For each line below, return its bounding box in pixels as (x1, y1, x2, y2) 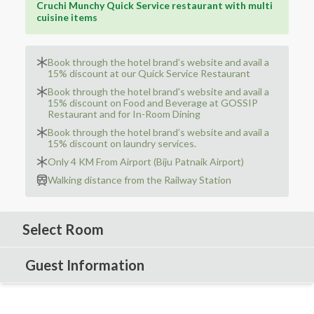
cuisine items (36, 11, 97, 23)
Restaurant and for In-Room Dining (48, 108, 200, 120)
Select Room (22, 221, 104, 238)
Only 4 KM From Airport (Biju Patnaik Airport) (48, 156, 244, 168)
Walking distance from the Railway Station (48, 174, 231, 186)
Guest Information (25, 257, 144, 273)
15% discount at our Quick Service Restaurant (48, 67, 250, 79)
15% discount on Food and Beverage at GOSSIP (48, 97, 258, 109)
